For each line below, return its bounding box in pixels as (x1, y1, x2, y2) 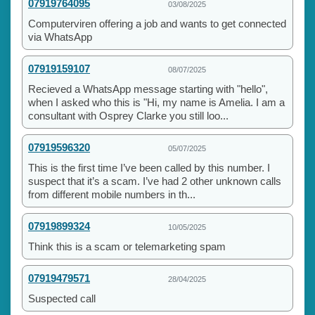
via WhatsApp (28, 30, 92, 43)
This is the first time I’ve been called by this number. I (28, 161, 270, 174)
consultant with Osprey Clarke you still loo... (28, 109, 229, 122)
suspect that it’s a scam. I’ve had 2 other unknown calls (28, 174, 281, 187)
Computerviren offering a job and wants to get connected (28, 17, 286, 30)
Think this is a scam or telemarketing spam (28, 240, 226, 252)
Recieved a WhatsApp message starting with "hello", (28, 82, 268, 95)
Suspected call (28, 292, 96, 304)
